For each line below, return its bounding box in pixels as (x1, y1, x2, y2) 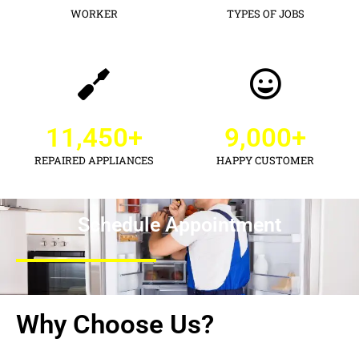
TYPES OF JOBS (226, 6, 305, 22)
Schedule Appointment (78, 213, 281, 237)
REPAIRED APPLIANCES (34, 153, 154, 168)
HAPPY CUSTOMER (216, 153, 314, 168)
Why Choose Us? (16, 309, 214, 341)
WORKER (70, 6, 118, 22)
